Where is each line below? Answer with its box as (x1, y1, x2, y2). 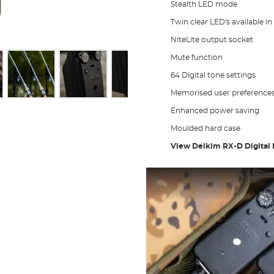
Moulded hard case (170, 124, 240, 132)
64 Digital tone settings (170, 71, 256, 79)
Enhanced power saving (170, 106, 259, 114)
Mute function (170, 53, 223, 61)
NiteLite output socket (170, 35, 253, 43)
